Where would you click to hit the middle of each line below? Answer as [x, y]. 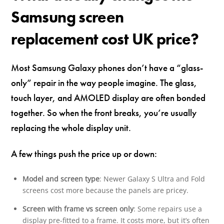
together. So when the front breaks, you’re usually [104, 112]
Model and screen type [61, 179]
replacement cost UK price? [105, 39]
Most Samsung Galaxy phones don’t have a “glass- [107, 67]
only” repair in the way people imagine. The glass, [104, 82]
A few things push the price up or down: [84, 154]
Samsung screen [67, 17]
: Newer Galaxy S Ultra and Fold [152, 179]
